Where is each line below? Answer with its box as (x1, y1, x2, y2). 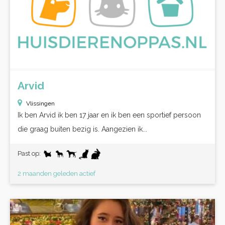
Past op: (18, 150, 42, 157)
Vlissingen (26, 100, 55, 107)
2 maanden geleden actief (18, 170, 95, 177)
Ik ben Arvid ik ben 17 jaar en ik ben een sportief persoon (18, 111, 201, 119)
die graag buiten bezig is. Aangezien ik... (18, 125, 147, 133)
